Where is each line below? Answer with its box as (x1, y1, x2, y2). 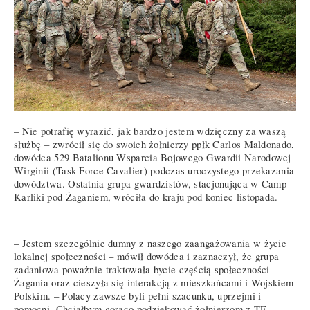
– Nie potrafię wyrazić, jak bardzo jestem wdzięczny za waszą (14, 124, 286, 138)
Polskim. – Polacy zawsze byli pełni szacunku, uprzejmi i (14, 289, 262, 303)
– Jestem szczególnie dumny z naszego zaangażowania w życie (14, 237, 287, 250)
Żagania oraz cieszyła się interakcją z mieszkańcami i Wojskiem (14, 276, 294, 290)
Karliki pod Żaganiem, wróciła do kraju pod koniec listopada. (14, 190, 278, 203)
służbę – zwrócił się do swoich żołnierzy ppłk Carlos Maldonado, (14, 137, 295, 151)
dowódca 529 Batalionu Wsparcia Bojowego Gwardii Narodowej (14, 150, 291, 164)
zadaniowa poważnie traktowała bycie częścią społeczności (14, 263, 270, 277)
